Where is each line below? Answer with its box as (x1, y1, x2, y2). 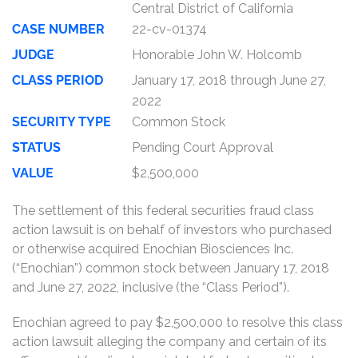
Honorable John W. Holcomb (132, 47, 302, 62)
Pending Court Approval (132, 140, 273, 155)
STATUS (12, 140, 61, 155)
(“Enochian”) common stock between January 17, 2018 (12, 261, 329, 276)
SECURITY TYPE (12, 114, 111, 129)
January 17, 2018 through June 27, (132, 73, 326, 88)
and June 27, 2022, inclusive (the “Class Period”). (12, 280, 289, 295)
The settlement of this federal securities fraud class (12, 203, 314, 218)
